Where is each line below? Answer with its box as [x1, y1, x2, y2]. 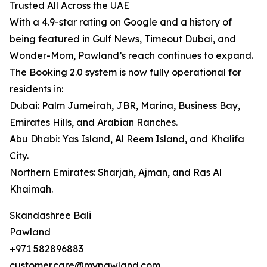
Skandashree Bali [10, 209, 91, 222]
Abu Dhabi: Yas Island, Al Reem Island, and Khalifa [10, 133, 244, 145]
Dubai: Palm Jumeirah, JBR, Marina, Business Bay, [10, 100, 240, 112]
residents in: [10, 83, 63, 95]
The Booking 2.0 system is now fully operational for [10, 66, 241, 79]
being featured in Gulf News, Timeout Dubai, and [10, 33, 236, 45]
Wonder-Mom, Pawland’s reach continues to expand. [10, 49, 253, 62]
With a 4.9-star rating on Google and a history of [10, 16, 232, 29]
